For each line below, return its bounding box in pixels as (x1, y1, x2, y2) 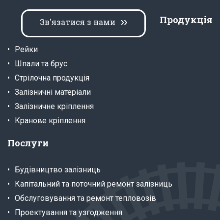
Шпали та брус (15, 58, 67, 68)
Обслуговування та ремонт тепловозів (15, 193, 156, 203)
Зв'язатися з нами (40, 16, 115, 27)
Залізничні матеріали (15, 87, 91, 97)
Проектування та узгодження (15, 207, 122, 217)
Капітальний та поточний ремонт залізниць (15, 179, 172, 189)
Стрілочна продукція (15, 73, 89, 82)
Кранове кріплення (15, 115, 85, 125)
